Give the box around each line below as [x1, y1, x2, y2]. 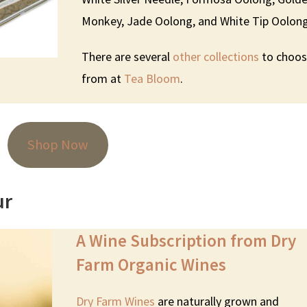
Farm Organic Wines [76, 253, 227, 275]
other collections [173, 48, 260, 64]
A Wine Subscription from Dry [76, 229, 297, 251]
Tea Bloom [124, 70, 181, 86]
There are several [82, 48, 173, 64]
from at [82, 70, 125, 86]
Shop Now [27, 136, 88, 154]
